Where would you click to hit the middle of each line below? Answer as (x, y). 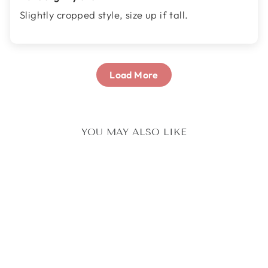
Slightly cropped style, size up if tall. (104, 15)
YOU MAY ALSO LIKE (134, 132)
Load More (134, 75)
